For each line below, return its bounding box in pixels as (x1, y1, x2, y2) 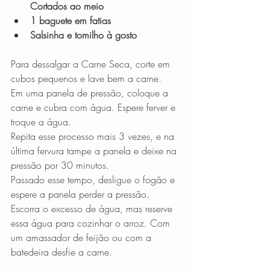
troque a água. (11, 115, 74, 129)
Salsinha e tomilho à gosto (30, 28, 137, 42)
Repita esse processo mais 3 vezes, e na (11, 130, 177, 143)
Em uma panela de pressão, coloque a (11, 86, 171, 100)
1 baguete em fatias (30, 14, 111, 28)
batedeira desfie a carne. (11, 245, 115, 259)
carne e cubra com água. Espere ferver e (11, 101, 178, 115)
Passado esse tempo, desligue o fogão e (11, 173, 178, 187)
